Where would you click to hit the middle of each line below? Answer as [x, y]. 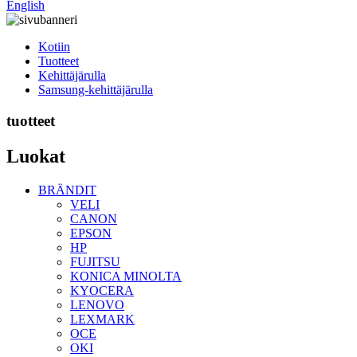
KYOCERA [102, 290]
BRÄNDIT [67, 190]
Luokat [36, 156]
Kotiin [54, 47]
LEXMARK [102, 319]
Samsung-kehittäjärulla [96, 90]
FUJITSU [95, 261]
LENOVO [97, 304]
